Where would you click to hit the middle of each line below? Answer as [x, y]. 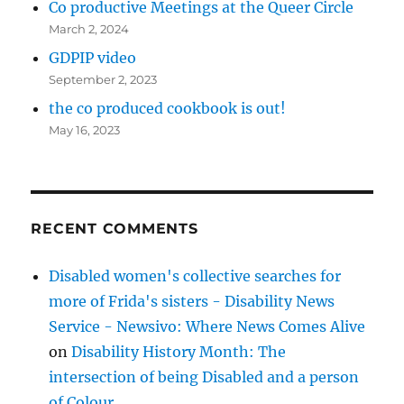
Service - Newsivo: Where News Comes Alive [207, 326]
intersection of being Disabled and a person [204, 376]
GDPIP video [93, 57]
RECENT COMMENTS [115, 228]
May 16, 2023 [85, 129]
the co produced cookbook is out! [168, 108]
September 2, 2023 [103, 79]
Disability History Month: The [179, 351]
